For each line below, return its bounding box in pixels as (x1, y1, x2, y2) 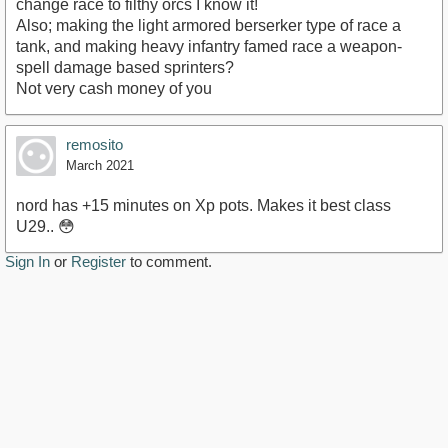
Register (71, 253, 126, 271)
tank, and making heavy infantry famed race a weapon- (16, 38, 402, 56)
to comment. (126, 253, 212, 271)
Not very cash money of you (16, 80, 212, 98)
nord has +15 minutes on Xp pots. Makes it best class (16, 197, 391, 215)
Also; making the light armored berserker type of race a (16, 17, 401, 35)
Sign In (5, 253, 50, 271)
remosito (66, 136, 123, 154)
